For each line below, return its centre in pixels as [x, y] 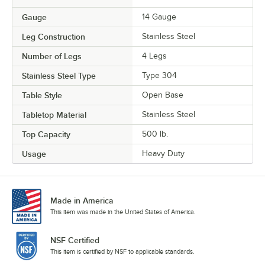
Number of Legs [52, 56]
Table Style [42, 96]
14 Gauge [159, 17]
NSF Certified [75, 240]
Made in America [82, 200]
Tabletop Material [54, 115]
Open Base [163, 95]
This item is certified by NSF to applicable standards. [122, 251]
